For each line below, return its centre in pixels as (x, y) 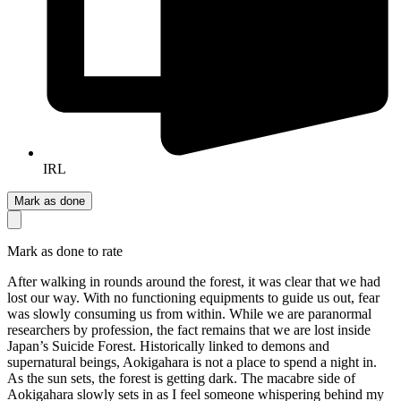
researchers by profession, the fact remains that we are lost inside (189, 329)
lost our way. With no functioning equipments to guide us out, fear (193, 297)
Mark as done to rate (65, 251)
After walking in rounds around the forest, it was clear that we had (194, 281)
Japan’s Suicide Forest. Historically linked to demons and (168, 346)
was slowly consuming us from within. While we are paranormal (189, 313)
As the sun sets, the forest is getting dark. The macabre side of (181, 378)
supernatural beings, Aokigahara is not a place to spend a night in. (192, 362)
